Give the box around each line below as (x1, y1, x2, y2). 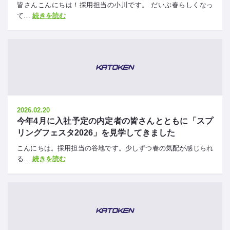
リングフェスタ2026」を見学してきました (17, 128, 175, 137)
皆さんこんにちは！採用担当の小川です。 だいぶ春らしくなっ (17, 1, 213, 9)
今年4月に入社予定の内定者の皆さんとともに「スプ (17, 117, 213, 125)
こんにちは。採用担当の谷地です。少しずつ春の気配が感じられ (17, 144, 213, 152)
